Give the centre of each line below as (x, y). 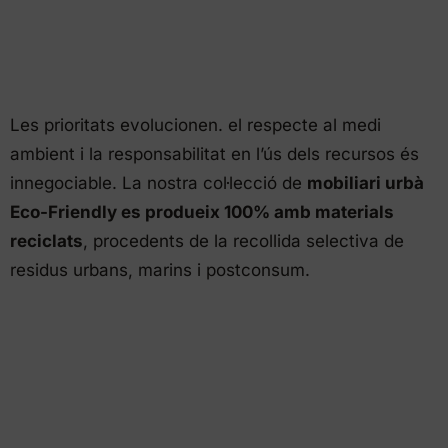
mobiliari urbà (365, 182)
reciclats (46, 240)
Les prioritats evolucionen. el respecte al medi (195, 124)
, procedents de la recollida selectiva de (243, 240)
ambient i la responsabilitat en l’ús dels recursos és (214, 153)
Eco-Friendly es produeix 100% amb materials (201, 211)
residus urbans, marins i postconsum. (159, 269)
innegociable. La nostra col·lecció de (158, 182)
